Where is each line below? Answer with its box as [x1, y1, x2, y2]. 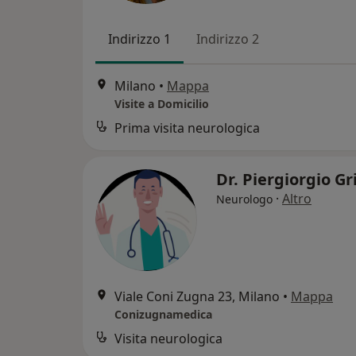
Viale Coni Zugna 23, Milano [114, 288, 280, 306]
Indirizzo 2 [196, 30, 259, 48]
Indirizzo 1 [108, 30, 171, 48]
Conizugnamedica [114, 307, 212, 323]
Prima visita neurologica [114, 119, 260, 137]
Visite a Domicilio [114, 96, 209, 112]
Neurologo [216, 192, 273, 207]
